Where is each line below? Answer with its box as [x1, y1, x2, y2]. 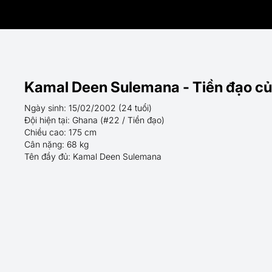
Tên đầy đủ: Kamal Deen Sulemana [24, 151, 161, 161]
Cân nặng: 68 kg [24, 139, 89, 149]
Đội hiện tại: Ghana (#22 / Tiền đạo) [24, 115, 165, 125]
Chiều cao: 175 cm [24, 127, 97, 137]
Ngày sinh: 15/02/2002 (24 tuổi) [24, 103, 152, 113]
